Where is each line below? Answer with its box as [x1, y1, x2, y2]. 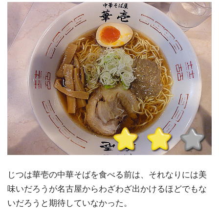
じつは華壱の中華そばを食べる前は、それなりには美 [7, 170, 207, 179]
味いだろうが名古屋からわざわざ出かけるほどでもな [7, 184, 207, 194]
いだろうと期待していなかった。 [7, 198, 132, 208]
